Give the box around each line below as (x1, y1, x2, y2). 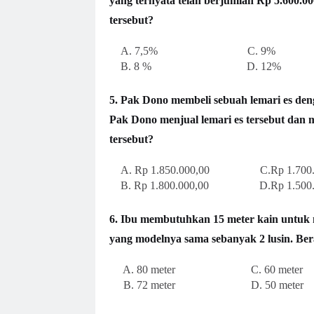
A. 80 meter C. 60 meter (109, 263, 303, 275)
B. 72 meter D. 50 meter (109, 278, 303, 291)
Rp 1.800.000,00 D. (133, 179, 271, 191)
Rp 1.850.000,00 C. (134, 163, 271, 176)
